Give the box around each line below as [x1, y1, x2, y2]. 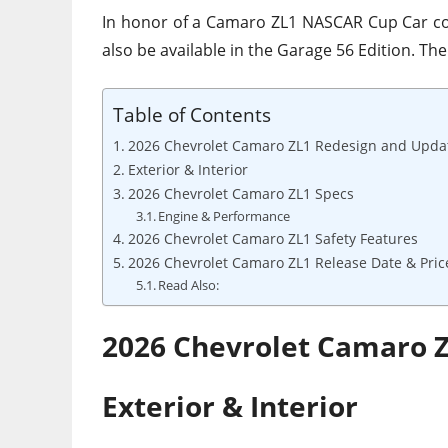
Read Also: [158, 276, 220, 295]
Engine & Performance [158, 207, 291, 226]
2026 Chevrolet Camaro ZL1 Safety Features [127, 229, 418, 249]
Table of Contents [113, 101, 271, 129]
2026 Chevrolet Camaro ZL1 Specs [127, 184, 354, 204]
